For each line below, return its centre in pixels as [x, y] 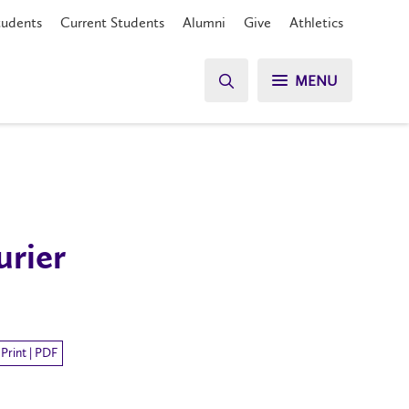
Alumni [204, 22]
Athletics [316, 22]
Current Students [112, 22]
